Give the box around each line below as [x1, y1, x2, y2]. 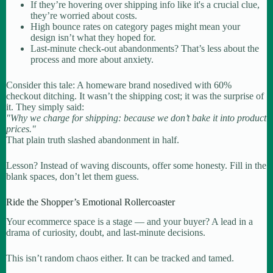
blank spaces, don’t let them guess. [6, 171, 139, 182]
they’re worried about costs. [30, 10, 137, 21]
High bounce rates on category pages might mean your [30, 21, 240, 32]
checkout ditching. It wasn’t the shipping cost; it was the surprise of [6, 90, 264, 101]
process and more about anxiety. [30, 54, 154, 65]
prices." [6, 123, 36, 134]
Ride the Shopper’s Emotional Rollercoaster [6, 196, 175, 207]
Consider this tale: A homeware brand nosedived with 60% [6, 79, 232, 90]
